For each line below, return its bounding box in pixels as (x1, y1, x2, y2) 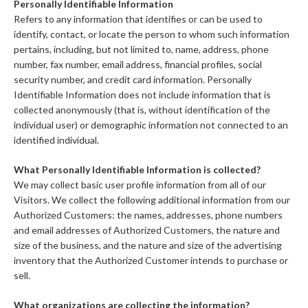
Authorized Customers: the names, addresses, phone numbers (14, 209, 283, 221)
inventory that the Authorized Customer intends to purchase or (14, 254, 288, 267)
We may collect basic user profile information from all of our (14, 179, 266, 191)
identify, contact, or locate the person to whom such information (14, 28, 289, 41)
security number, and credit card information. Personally (14, 74, 252, 86)
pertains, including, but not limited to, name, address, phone (14, 43, 269, 56)
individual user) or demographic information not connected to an (14, 119, 288, 131)
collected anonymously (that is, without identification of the (14, 104, 270, 116)
